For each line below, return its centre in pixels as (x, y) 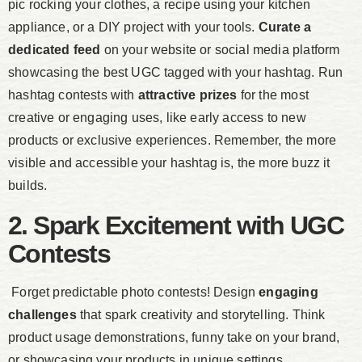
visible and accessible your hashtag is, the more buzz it (169, 163)
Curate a (285, 27)
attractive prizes (187, 95)
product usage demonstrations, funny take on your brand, (174, 338)
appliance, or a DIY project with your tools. (133, 27)
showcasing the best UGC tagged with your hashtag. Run (176, 73)
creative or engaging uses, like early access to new (157, 118)
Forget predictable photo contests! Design (134, 293)
